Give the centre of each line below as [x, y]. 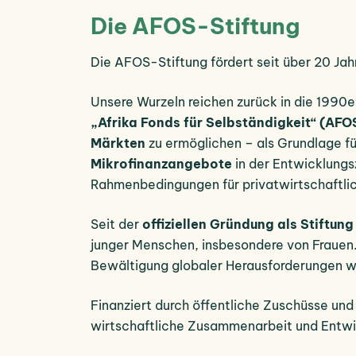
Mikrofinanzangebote [163, 163]
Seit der [116, 224]
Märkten [118, 143]
